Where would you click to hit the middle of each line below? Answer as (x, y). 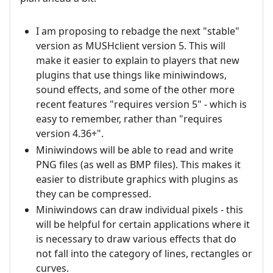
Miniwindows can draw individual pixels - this (139, 210)
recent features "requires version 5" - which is (141, 105)
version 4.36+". (69, 134)
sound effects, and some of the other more (135, 90)
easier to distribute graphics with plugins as (137, 179)
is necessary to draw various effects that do (136, 239)
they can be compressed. (93, 193)
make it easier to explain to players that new (137, 61)
